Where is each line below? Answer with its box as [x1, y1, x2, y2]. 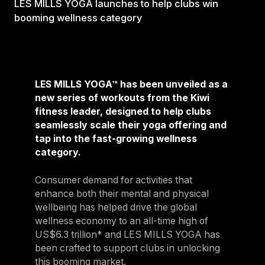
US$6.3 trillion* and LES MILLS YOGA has [34, 229, 220, 241]
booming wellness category [14, 11, 142, 24]
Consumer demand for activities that [34, 174, 192, 186]
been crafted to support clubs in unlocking [34, 243, 220, 254]
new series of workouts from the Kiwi [34, 92, 209, 104]
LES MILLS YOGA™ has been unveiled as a [34, 78, 228, 90]
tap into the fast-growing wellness [34, 132, 197, 144]
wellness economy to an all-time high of [34, 215, 208, 227]
